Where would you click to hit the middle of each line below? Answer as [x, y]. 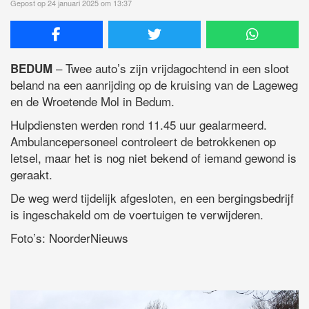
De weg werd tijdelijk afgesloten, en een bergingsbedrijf [152, 198]
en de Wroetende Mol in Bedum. [92, 101]
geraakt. [31, 175]
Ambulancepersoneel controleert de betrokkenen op [143, 141]
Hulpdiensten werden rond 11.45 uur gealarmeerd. [139, 125]
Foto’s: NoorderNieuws [69, 238]
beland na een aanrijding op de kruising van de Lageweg [154, 85]
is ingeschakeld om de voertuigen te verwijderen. [137, 215]
